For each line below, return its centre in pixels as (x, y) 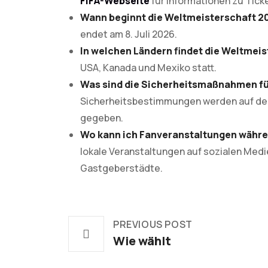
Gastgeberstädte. (121, 168)
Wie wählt (142, 241)
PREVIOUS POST (153, 224)
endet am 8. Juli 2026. (129, 34)
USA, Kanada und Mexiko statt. (148, 68)
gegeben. (102, 118)
